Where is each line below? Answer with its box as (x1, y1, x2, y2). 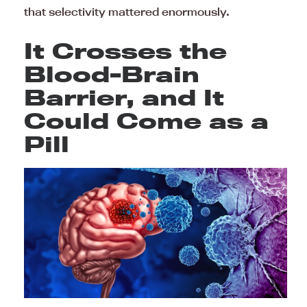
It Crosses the (24, 37, 227, 64)
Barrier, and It (24, 84, 224, 110)
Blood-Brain (24, 60, 199, 87)
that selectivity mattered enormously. (24, 4, 230, 19)
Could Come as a (24, 107, 269, 134)
